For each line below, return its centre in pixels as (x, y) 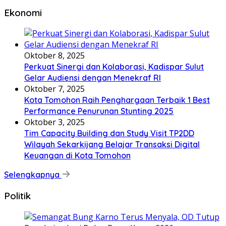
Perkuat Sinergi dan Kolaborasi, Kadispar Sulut (114, 67)
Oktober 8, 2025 (54, 56)
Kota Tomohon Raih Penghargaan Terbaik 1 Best (117, 100)
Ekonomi (23, 12)
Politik (17, 196)
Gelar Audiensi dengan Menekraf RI (93, 78)
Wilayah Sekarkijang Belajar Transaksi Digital (112, 145)
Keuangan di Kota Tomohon (77, 156)
